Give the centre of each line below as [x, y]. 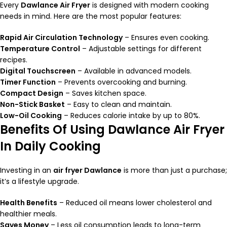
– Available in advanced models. [134, 71]
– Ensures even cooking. [166, 38]
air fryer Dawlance [87, 171]
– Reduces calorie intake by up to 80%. [131, 116]
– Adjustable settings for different [141, 49]
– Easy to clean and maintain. [118, 105]
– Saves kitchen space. [105, 93]
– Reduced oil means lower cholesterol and [135, 203]
